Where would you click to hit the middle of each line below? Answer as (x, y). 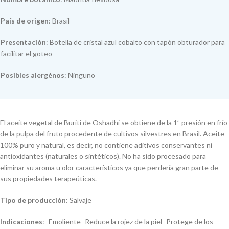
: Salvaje (79, 200)
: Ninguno (80, 75)
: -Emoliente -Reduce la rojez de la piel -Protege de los (128, 222)
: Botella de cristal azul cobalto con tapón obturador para (135, 42)
